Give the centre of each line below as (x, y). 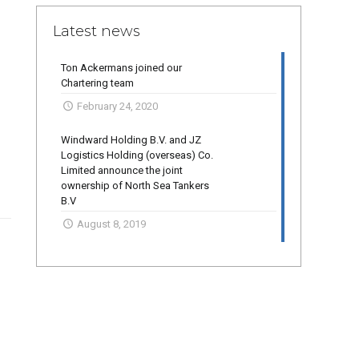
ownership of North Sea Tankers (135, 186)
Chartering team (97, 83)
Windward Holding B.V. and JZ (131, 140)
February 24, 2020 (118, 106)
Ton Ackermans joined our (121, 68)
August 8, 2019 (112, 224)
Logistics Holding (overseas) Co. (137, 155)
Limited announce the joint (122, 170)
